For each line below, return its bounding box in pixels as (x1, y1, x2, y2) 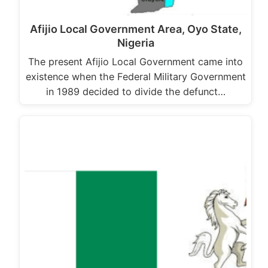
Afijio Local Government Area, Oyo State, (29, 23, 242, 36)
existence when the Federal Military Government (25, 71, 246, 83)
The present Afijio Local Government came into (28, 56, 243, 68)
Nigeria (117, 36, 154, 50)
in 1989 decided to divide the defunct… (45, 86, 226, 98)
